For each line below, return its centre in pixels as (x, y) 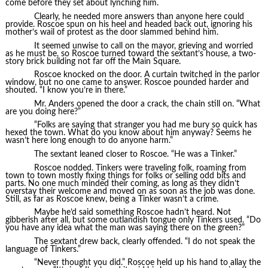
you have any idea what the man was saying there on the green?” (125, 228)
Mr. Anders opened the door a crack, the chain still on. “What (147, 104)
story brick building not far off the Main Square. (93, 61)
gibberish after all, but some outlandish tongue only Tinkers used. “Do (133, 220)
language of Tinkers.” (43, 249)
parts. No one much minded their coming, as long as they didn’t (122, 183)
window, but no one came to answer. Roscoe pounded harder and (127, 83)
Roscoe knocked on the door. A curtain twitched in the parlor (147, 75)
